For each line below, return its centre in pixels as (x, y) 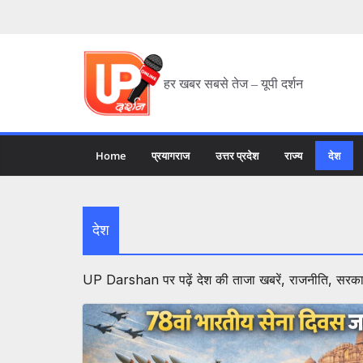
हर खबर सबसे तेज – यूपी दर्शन (233, 84)
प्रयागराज (171, 155)
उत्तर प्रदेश (237, 155)
